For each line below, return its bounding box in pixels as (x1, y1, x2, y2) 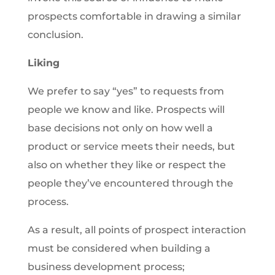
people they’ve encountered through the (27, 177, 233, 189)
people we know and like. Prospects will (27, 104, 225, 115)
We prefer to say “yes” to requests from (27, 85, 224, 97)
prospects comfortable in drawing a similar (27, 10, 241, 22)
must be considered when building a (27, 242, 211, 254)
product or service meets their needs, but (27, 141, 235, 152)
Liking (27, 57, 60, 69)
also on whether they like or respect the (27, 159, 226, 171)
